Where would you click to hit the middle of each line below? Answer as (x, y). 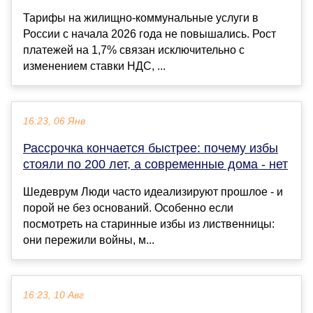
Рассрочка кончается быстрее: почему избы (151, 148)
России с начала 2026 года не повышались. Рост (150, 34)
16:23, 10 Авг (53, 296)
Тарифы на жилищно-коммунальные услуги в (141, 18)
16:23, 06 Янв (54, 122)
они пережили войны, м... (89, 240)
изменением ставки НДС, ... (94, 66)
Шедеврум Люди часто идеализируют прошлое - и (153, 192)
